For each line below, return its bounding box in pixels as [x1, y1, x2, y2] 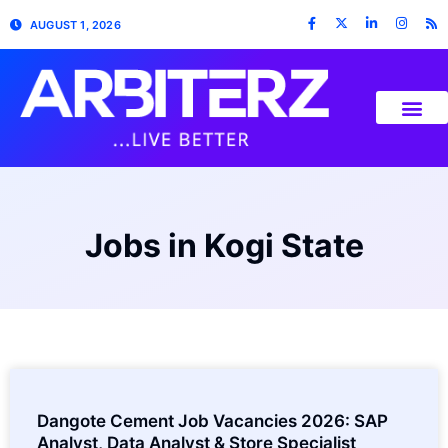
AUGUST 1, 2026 [30, 17, 121, 32]
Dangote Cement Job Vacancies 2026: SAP [37, 410, 388, 431]
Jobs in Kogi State [84, 225, 364, 265]
